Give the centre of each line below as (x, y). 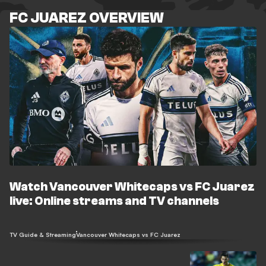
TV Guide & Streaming (43, 235)
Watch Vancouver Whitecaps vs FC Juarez (132, 187)
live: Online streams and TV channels (114, 201)
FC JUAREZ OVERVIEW (87, 18)
